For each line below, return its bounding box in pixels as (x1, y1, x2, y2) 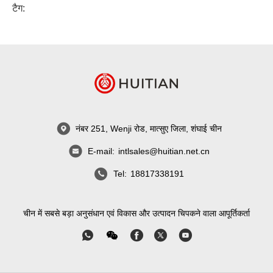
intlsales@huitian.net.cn (118, 146, 210, 157)
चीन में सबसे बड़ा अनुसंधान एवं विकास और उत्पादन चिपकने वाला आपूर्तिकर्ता (23, 208, 250, 219)
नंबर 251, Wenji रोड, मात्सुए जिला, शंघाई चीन (76, 124, 222, 134)
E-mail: (88, 146, 115, 157)
